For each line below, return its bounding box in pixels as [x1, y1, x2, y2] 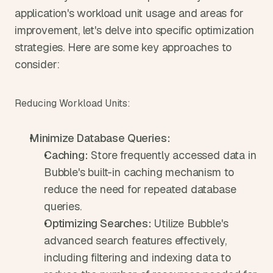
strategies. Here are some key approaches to [15, 40, 232, 54]
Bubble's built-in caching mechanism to [44, 165, 235, 179]
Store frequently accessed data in [88, 148, 257, 162]
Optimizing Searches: [44, 216, 152, 230]
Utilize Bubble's [151, 216, 229, 230]
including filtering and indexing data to [44, 250, 231, 264]
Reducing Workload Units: [15, 97, 130, 110]
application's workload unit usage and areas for [15, 6, 244, 20]
